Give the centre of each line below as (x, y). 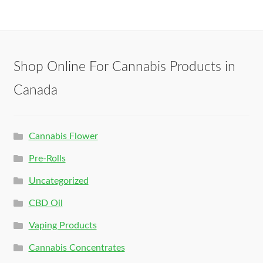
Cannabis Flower (63, 136)
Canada (35, 91)
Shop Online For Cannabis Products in (124, 67)
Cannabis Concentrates (77, 247)
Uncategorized (58, 181)
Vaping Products (63, 225)
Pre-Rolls (47, 158)
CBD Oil (45, 203)
